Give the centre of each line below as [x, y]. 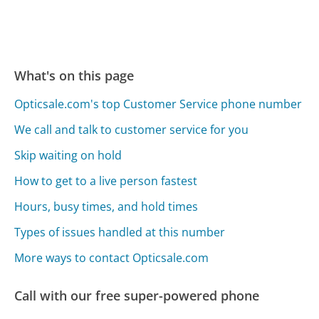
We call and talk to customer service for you [132, 129]
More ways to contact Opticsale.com [112, 257]
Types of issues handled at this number [120, 232]
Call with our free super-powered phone [137, 295]
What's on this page [74, 75]
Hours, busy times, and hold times [106, 206]
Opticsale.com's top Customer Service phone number [158, 104]
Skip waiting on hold [68, 155]
